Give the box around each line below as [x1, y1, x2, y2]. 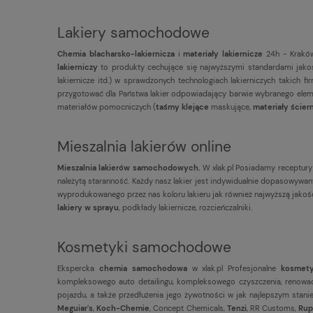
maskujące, [209, 101, 253, 112]
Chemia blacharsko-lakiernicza [57, 48, 175, 59]
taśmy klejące [156, 101, 209, 112]
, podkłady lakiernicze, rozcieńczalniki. [119, 202, 252, 212]
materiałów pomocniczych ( [57, 101, 156, 112]
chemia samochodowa [99, 263, 187, 273]
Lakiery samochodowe [57, 22, 210, 43]
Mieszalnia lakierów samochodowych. [57, 162, 201, 173]
